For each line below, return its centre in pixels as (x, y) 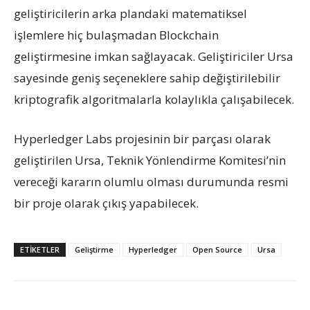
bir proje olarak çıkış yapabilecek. (106, 203)
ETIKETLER (40, 249)
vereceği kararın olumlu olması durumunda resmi (151, 181)
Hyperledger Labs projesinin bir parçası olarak (142, 138)
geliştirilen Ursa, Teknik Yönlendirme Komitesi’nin (150, 160)
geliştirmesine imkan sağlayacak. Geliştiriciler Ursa (154, 56)
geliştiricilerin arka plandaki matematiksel (130, 13)
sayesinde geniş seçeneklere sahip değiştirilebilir (147, 77)
